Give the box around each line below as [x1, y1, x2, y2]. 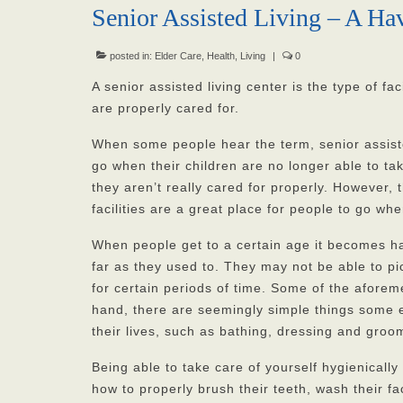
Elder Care [155, 50, 201, 61]
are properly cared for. [92, 101, 239, 115]
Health [207, 50, 235, 61]
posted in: [107, 50, 155, 61]
